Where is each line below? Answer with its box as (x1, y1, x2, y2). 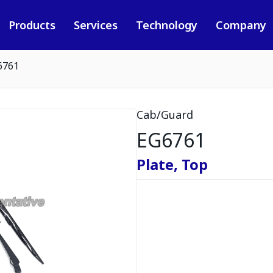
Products (8, 18, 55, 32)
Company (215, 18, 266, 32)
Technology (135, 18, 197, 32)
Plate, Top (136, 154, 208, 174)
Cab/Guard (136, 107, 193, 122)
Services (73, 18, 118, 32)
